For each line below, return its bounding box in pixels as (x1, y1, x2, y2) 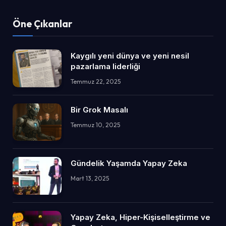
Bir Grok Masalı (71, 104, 128, 115)
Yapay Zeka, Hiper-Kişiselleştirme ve (71, 212, 210, 222)
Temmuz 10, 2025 (71, 121, 120, 129)
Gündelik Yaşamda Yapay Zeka (71, 158, 187, 168)
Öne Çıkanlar (13, 18, 72, 30)
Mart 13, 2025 (71, 175, 109, 183)
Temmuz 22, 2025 (71, 78, 121, 86)
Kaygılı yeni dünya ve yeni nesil (71, 51, 189, 61)
